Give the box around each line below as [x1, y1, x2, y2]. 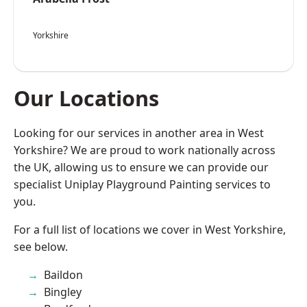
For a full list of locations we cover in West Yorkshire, [14, 221, 286, 237]
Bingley [44, 284, 82, 299]
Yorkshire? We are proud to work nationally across [14, 142, 275, 158]
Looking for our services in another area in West [14, 125, 264, 140]
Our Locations [14, 83, 159, 112]
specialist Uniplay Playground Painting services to [14, 176, 271, 192]
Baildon [44, 267, 83, 282]
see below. [14, 238, 68, 254]
